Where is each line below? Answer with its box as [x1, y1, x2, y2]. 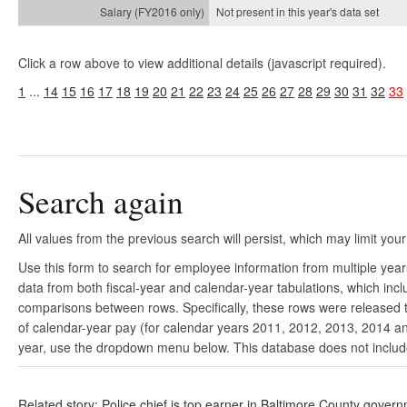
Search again [18, 180, 184, 223]
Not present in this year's [216, 4, 340, 19]
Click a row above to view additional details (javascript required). [18, 54, 386, 72]
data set [340, 4, 379, 19]
